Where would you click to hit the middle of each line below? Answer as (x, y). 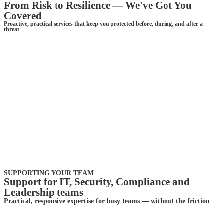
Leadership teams (44, 192)
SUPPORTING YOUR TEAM (49, 173)
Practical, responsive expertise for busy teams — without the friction (107, 201)
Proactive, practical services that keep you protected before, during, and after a (103, 24)
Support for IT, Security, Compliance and (97, 182)
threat (12, 29)
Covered (23, 16)
